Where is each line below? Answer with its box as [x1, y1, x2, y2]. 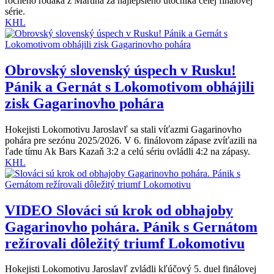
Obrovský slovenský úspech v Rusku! [5, 62, 236, 78]
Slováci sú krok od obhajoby [53, 202, 233, 218]
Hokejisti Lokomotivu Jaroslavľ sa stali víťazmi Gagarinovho [5, 124, 242, 135]
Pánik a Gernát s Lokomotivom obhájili [5, 78, 254, 95]
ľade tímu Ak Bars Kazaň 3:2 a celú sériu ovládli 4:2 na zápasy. [5, 146, 250, 157]
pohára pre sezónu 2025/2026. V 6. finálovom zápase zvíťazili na [5, 135, 257, 146]
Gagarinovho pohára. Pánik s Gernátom [5, 218, 257, 235]
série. [5, 6, 25, 17]
